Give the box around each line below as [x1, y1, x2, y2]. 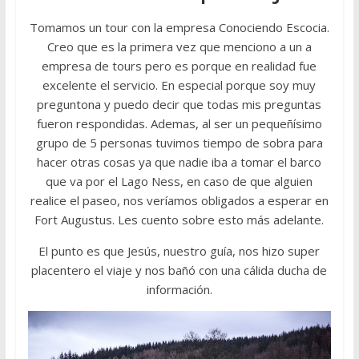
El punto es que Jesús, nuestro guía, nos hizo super [38, 242, 321, 259]
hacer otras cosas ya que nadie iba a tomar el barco [37, 153, 322, 170]
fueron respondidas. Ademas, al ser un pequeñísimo [36, 115, 322, 131]
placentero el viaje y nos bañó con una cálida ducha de [31, 261, 328, 278]
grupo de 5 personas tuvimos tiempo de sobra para [35, 134, 323, 151]
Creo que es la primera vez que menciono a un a [46, 38, 312, 54]
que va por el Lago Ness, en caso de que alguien [46, 172, 313, 189]
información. [146, 280, 212, 297]
